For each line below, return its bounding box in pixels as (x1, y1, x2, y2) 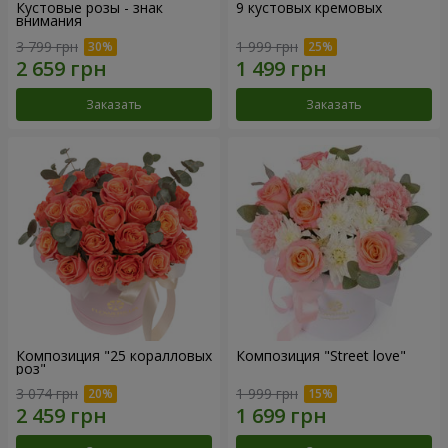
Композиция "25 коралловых (16, 345, 212, 365)
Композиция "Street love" (236, 345, 406, 365)
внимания (16, 11, 82, 31)
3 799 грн (16, 36, 78, 56)
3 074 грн (16, 384, 78, 404)
